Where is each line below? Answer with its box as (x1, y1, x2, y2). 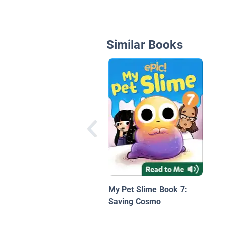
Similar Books (106, 38, 183, 52)
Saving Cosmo (108, 197, 161, 207)
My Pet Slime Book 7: (108, 185, 188, 195)
